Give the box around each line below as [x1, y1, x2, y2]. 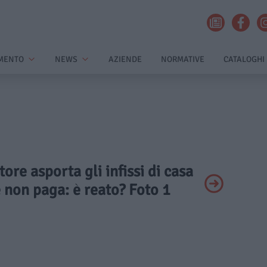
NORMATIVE [161, 54, 204, 64]
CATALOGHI [223, 54, 265, 64]
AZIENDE [108, 54, 142, 64]
